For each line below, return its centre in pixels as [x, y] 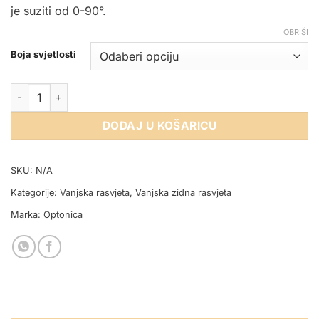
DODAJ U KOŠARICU [159, 125]
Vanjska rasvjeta [95, 193]
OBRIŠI [296, 32]
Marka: [27, 215]
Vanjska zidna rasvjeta [183, 193]
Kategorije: [35, 193]
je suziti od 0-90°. [58, 10]
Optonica [63, 215]
